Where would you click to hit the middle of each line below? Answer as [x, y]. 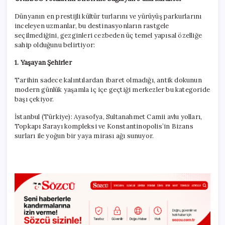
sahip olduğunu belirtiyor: [55, 45]
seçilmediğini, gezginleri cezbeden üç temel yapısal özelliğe [108, 36]
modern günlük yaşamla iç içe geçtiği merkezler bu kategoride [112, 90]
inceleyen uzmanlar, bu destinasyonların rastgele [92, 26]
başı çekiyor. [34, 99]
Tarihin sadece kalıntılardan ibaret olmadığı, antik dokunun [108, 80]
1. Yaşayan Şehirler [43, 63]
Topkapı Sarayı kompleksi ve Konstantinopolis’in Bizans [104, 127]
